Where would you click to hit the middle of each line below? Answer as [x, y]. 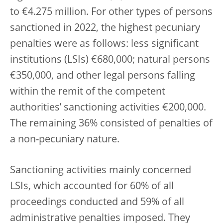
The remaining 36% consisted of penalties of [111, 124]
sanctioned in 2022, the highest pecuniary [105, 28]
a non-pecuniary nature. [65, 140]
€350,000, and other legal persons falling [103, 76]
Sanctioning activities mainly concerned [101, 170]
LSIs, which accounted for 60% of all [92, 186]
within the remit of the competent [88, 92]
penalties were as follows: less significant [104, 44]
